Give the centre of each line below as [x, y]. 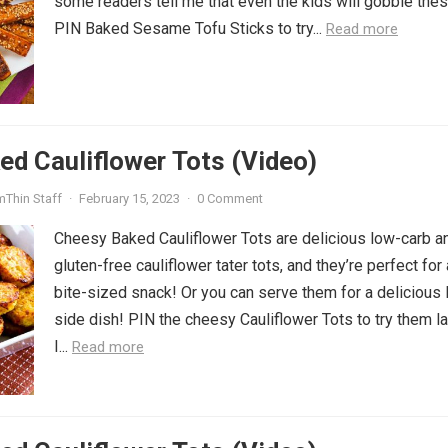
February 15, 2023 [129, 198]
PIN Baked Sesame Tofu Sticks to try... [190, 28]
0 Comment [230, 198]
